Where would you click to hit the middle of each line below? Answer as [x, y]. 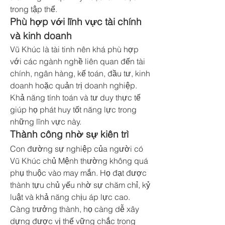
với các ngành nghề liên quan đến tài [78, 61]
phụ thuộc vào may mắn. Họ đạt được [78, 173]
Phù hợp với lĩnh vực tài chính [76, 22]
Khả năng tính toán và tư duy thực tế [75, 97]
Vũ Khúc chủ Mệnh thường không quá [79, 161]
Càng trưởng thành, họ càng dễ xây [75, 209]
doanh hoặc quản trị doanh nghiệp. [74, 85]
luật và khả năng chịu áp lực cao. [70, 197]
